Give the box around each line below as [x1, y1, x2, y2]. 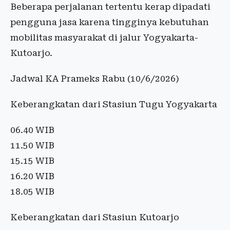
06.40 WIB [10, 125, 54, 135]
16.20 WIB [10, 171, 54, 181]
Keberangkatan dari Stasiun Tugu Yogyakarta [10, 99, 217, 109]
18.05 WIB [10, 186, 54, 197]
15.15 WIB [10, 156, 54, 166]
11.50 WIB [10, 140, 54, 150]
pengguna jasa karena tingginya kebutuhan [10, 17, 209, 27]
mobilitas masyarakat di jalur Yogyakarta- [10, 32, 198, 43]
